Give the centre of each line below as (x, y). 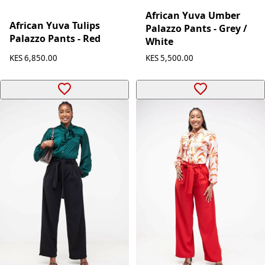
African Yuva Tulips (55, 25)
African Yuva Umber (193, 16)
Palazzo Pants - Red (55, 38)
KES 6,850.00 (33, 58)
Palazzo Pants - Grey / (196, 29)
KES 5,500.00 (169, 58)
